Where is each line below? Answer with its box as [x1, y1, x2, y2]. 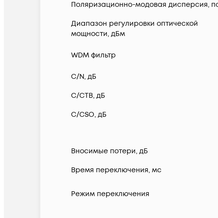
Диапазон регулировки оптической [71, 19, 198, 29]
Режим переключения [71, 189, 149, 199]
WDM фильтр [71, 51, 116, 60]
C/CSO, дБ [71, 110, 107, 120]
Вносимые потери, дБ [71, 146, 148, 156]
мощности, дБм [71, 29, 125, 39]
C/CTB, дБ [71, 91, 105, 101]
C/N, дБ [71, 72, 96, 82]
